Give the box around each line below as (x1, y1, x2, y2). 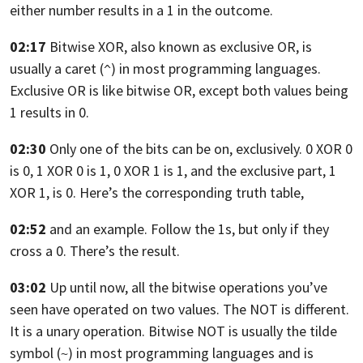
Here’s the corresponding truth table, (79, 183, 304, 203)
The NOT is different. (223, 300, 349, 319)
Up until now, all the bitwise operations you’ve (49, 278, 327, 297)
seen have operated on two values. (10, 300, 220, 319)
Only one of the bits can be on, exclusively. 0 (49, 139, 313, 159)
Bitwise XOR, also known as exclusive (49, 37, 274, 57)
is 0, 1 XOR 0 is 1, (10, 161, 110, 181)
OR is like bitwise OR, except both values (67, 81, 312, 100)
